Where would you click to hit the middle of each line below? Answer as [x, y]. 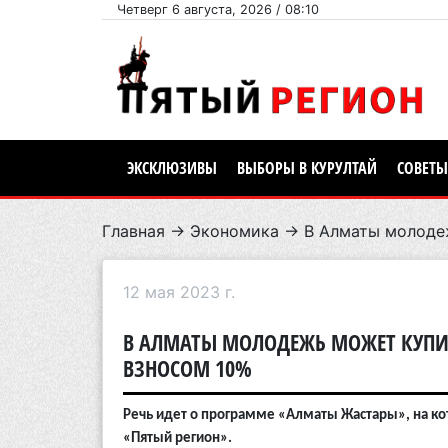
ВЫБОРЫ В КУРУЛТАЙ [307, 168]
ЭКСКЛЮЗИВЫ [172, 168]
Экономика [234, 231]
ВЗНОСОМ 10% [187, 369]
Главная [133, 231]
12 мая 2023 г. [179, 292]
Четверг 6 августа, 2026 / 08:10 [218, 9]
